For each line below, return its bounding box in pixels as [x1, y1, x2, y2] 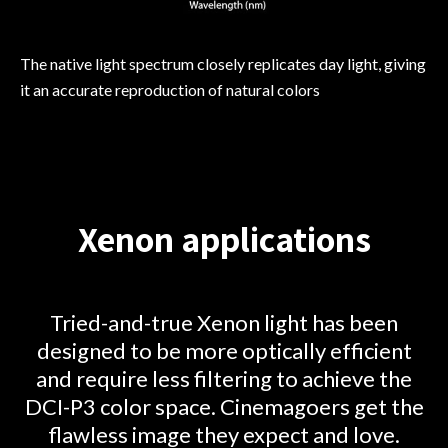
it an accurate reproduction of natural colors [20, 80, 320, 99]
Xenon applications [77, 215, 371, 262]
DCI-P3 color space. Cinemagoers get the [24, 393, 424, 420]
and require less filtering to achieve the [36, 365, 412, 392]
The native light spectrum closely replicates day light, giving [20, 54, 426, 73]
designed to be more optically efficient [36, 337, 412, 364]
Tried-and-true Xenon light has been [50, 309, 398, 336]
